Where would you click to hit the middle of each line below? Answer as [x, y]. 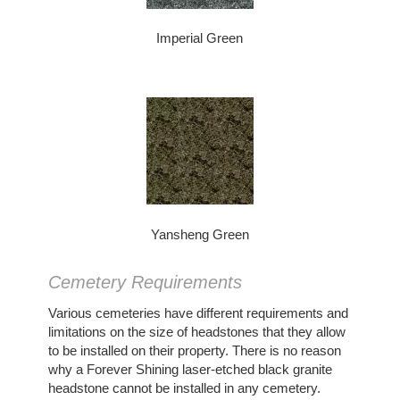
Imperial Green [200, 38]
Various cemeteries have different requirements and [198, 313]
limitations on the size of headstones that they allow [196, 332]
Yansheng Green [200, 234]
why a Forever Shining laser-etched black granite [190, 370]
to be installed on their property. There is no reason [194, 351]
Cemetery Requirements [145, 283]
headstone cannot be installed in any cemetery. [184, 388]
